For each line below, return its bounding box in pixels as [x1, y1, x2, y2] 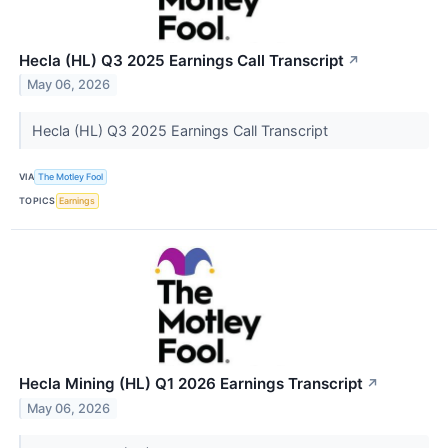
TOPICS [19, 195, 56, 207]
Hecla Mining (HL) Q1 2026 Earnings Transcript [19, 373, 363, 393]
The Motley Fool [38, 171, 104, 183]
